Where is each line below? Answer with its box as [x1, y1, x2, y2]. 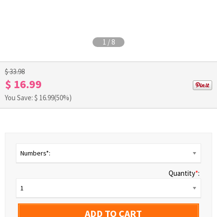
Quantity [169, 169, 195, 178]
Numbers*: [20, 149, 50, 157]
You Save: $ [5, 93, 39, 102]
